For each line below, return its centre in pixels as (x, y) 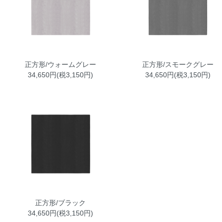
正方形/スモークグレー (178, 64)
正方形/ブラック (61, 202)
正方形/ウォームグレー (61, 64)
